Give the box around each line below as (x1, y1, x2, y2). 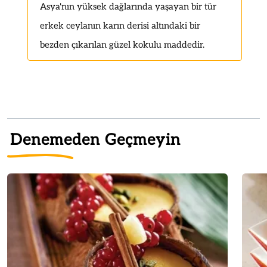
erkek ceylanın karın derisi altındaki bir (40, 20, 200, 31)
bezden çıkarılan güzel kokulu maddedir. (40, 39, 204, 50)
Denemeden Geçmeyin (10, 130, 181, 150)
